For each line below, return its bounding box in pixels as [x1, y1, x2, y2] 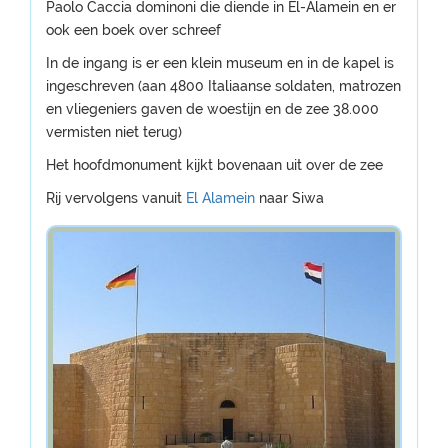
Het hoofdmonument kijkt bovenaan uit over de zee [46, 157, 383, 173]
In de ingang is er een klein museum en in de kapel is [46, 55, 394, 71]
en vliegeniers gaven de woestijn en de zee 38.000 [46, 101, 379, 117]
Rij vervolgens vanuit [46, 190, 186, 206]
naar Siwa [259, 190, 324, 206]
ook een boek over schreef [46, 22, 221, 38]
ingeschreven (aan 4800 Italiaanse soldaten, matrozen [46, 78, 401, 94]
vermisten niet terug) [46, 124, 182, 140]
